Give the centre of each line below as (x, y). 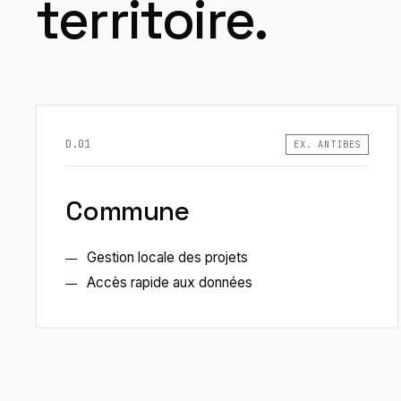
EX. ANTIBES (328, 145)
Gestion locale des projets (167, 258)
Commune (128, 211)
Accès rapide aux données (170, 283)
